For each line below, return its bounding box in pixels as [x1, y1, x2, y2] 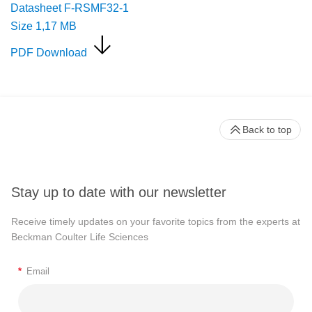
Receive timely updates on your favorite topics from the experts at [11, 216, 300, 228]
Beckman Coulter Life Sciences [11, 231, 148, 243]
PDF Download [10, 46, 87, 58]
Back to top [242, 123, 292, 135]
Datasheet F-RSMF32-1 [10, 1, 129, 14]
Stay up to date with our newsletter [11, 185, 226, 201]
